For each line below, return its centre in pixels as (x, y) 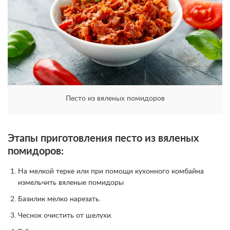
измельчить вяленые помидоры (71, 183)
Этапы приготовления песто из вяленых (103, 138)
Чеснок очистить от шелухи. (65, 215)
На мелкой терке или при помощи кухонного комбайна (111, 171)
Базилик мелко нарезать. (59, 199)
